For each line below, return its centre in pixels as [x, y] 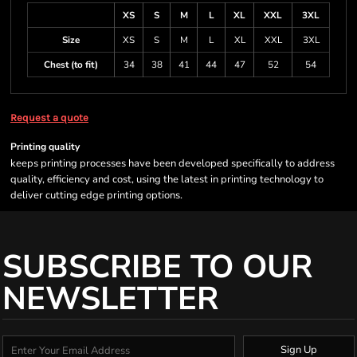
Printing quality [45, 147]
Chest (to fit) [71, 65]
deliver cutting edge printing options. [96, 195]
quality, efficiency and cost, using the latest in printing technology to [167, 179]
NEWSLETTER [110, 299]
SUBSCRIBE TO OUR [157, 267]
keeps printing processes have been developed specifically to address [173, 163]
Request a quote [49, 118]
